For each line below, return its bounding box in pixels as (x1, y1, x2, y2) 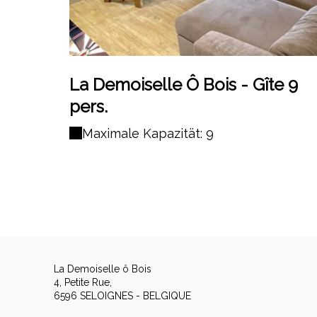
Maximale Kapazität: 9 (82, 125, 214, 141)
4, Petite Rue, (54, 277, 113, 289)
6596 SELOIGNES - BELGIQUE (54, 290, 192, 302)
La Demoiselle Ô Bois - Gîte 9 (69, 74, 298, 95)
